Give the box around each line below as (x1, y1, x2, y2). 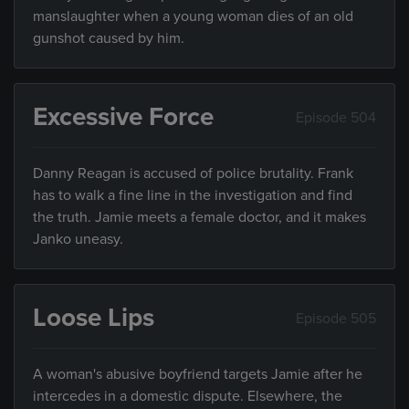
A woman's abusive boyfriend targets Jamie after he (33, 365, 362, 383)
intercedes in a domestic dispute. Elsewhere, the (33, 387, 342, 405)
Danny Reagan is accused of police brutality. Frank (33, 164, 353, 183)
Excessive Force (33, 101, 214, 132)
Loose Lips (33, 302, 154, 333)
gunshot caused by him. (33, 29, 184, 47)
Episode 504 (296, 108, 376, 127)
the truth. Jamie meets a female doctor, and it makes (33, 208, 366, 226)
